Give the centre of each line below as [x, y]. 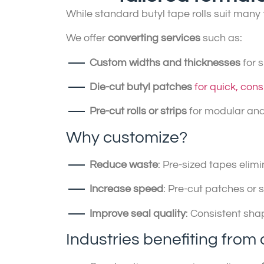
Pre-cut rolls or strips [138, 111]
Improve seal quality [138, 213]
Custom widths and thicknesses [165, 62]
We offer [87, 38]
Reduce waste [124, 164]
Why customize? [127, 137]
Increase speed [126, 189]
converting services [154, 38]
